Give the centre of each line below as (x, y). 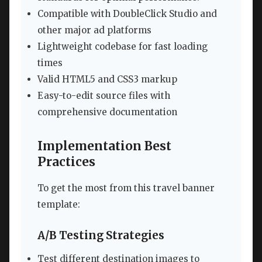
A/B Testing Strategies (101, 236)
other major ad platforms (94, 30)
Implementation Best (104, 146)
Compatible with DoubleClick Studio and (127, 13)
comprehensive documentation (107, 112)
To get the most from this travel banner (126, 188)
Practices (66, 162)
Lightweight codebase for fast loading (123, 46)
